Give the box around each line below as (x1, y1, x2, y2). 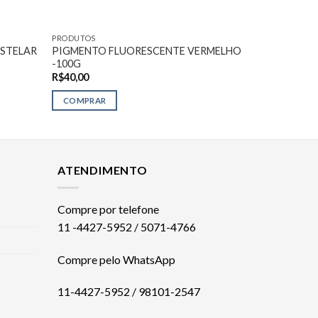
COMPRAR (63, 96, 106, 106)
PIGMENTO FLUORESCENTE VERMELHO (52, 44, 242, 57)
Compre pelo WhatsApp (57, 252, 175, 266)
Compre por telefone (57, 202, 159, 216)
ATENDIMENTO (57, 163, 148, 177)
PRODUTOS (52, 33, 96, 43)
